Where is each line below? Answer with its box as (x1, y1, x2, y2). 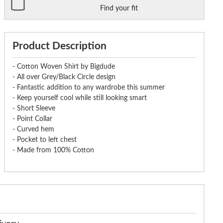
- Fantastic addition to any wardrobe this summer (12, 84, 165, 92)
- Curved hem (12, 126, 54, 133)
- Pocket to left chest (12, 136, 77, 144)
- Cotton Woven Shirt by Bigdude (12, 63, 115, 71)
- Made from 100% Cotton (12, 147, 94, 154)
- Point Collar (12, 115, 52, 123)
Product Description (12, 41, 107, 52)
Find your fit (100, 5, 138, 12)
